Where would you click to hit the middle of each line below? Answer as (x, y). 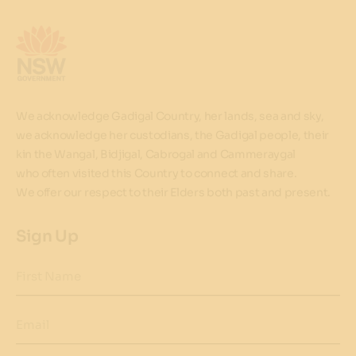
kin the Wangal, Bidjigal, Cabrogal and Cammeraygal (156, 155)
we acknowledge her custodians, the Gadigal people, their (173, 135)
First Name (48, 277)
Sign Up (47, 237)
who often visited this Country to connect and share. (158, 174)
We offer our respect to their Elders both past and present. (174, 193)
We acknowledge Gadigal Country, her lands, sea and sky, (170, 116)
